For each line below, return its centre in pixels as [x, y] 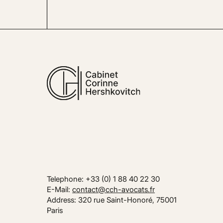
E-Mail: [60, 190]
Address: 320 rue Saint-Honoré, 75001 [112, 200]
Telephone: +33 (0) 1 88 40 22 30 [104, 179]
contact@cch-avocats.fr [114, 190]
